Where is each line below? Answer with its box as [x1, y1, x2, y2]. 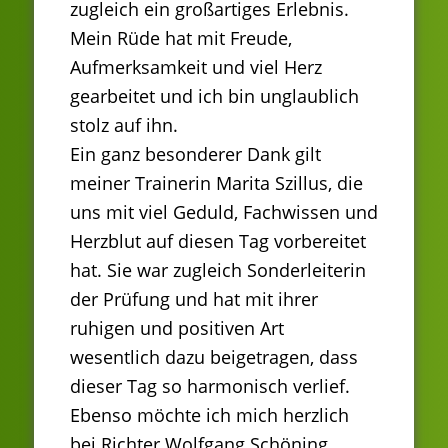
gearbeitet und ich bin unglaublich [70, 83, 359, 108]
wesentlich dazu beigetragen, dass [70, 344, 358, 369]
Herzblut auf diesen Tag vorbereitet [70, 228, 366, 253]
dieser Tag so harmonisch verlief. [70, 373, 350, 398]
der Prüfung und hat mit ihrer [70, 286, 318, 311]
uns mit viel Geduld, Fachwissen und [70, 199, 378, 224]
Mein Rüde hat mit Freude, [70, 25, 292, 50]
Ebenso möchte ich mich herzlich [70, 402, 349, 427]
